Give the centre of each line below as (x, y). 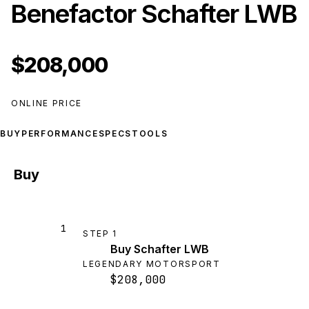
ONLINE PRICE (47, 103)
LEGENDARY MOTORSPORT (152, 264)
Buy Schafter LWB (160, 249)
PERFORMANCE (60, 133)
